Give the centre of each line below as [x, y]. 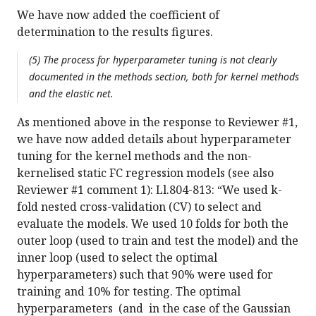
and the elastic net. [71, 94]
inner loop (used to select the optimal [117, 258]
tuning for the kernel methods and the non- [134, 156]
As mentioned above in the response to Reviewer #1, [157, 122]
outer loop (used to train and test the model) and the [158, 241]
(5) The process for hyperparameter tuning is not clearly [153, 60]
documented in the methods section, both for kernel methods [164, 77]
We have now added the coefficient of [118, 15]
